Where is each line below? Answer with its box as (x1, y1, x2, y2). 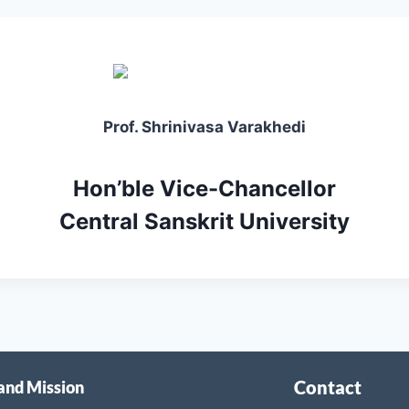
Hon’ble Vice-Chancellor (73, 175, 336, 202)
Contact (293, 376, 362, 398)
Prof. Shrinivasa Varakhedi (103, 118, 306, 136)
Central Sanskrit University (59, 208, 350, 235)
